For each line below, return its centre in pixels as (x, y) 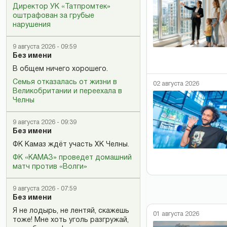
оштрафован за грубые (53, 16)
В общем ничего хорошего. (60, 69)
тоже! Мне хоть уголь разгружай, (71, 220)
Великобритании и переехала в (67, 91)
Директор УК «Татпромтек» (62, 7)
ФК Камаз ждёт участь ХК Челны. (71, 145)
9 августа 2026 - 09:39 (45, 122)
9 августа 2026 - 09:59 (45, 47)
